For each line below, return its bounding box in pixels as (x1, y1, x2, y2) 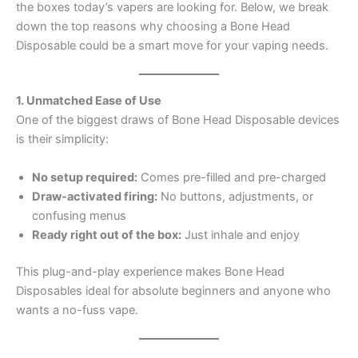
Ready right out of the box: (32, 227, 181, 242)
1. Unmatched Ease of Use (16, 93, 161, 109)
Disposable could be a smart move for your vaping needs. (16, 38, 328, 54)
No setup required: (32, 169, 137, 185)
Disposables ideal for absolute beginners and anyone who (16, 283, 331, 298)
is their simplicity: (16, 132, 109, 147)
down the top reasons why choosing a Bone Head (16, 19, 290, 34)
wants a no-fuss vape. (16, 302, 138, 317)
